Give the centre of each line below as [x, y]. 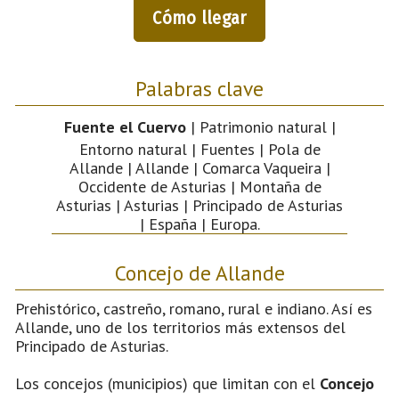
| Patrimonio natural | [261, 126]
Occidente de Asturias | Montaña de [199, 186]
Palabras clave [199, 88]
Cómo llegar [199, 17]
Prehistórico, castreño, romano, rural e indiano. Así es [194, 308]
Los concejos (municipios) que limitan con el [167, 383]
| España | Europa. [199, 224]
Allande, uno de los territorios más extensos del [180, 327]
